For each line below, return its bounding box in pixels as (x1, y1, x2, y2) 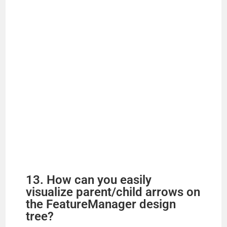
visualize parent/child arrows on (26, 184, 201, 199)
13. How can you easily (26, 172, 152, 187)
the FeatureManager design (26, 197, 176, 211)
